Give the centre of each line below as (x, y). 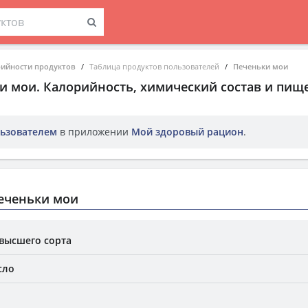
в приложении (94, 132)
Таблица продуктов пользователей (154, 66)
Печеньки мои (261, 66)
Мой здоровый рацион (187, 132)
